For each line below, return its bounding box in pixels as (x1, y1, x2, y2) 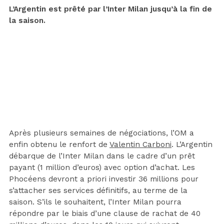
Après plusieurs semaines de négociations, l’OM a (9, 128, 194, 138)
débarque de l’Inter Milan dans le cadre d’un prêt (9, 151, 195, 161)
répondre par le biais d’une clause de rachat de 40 (9, 209, 200, 218)
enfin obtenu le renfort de (9, 140, 109, 149)
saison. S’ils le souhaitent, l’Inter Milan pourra (9, 197, 181, 207)
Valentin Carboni (109, 140, 171, 149)
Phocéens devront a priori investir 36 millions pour (9, 174, 198, 184)
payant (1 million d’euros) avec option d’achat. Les (9, 163, 195, 172)
